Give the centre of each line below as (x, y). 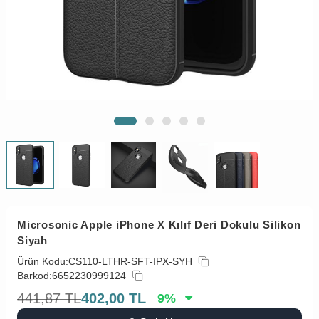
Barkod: (35, 276)
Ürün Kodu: (43, 262)
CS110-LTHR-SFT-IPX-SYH (130, 262)
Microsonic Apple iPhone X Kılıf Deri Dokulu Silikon (159, 225)
